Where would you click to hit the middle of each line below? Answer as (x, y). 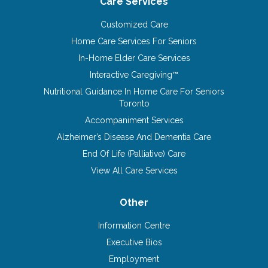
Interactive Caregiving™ (134, 74)
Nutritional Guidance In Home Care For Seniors (134, 91)
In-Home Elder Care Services (134, 58)
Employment (134, 259)
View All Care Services (134, 170)
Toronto (134, 103)
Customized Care (134, 24)
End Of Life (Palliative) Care (134, 153)
